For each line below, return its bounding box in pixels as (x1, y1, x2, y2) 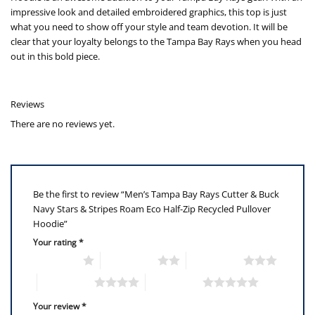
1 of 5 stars (26, 254, 83, 266)
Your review (33, 300, 82, 312)
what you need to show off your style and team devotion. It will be (11, 20, 288, 33)
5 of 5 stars (145, 276, 202, 288)
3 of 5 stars (186, 254, 243, 266)
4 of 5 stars (37, 276, 94, 288)
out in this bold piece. (11, 50, 100, 63)
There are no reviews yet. (11, 117, 115, 130)
